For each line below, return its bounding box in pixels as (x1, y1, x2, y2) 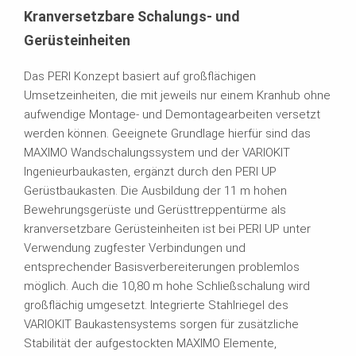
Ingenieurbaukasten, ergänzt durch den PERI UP (24, 164, 277, 180)
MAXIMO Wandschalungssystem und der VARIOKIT (24, 145, 290, 161)
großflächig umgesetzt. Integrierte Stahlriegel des (24, 298, 288, 313)
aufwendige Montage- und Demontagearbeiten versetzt (24, 107, 320, 122)
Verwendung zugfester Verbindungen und (24, 241, 246, 256)
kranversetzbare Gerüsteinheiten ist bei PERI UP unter (24, 222, 311, 237)
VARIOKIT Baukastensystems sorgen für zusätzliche (24, 317, 299, 332)
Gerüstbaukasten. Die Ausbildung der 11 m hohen (24, 184, 287, 199)
